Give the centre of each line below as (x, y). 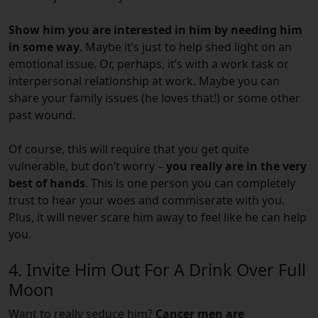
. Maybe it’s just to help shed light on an (186, 47)
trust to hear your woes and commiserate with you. (147, 201)
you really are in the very (236, 166)
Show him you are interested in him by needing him (155, 30)
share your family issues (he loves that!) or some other (154, 98)
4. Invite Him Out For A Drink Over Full (157, 270)
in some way (44, 47)
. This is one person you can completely (190, 183)
